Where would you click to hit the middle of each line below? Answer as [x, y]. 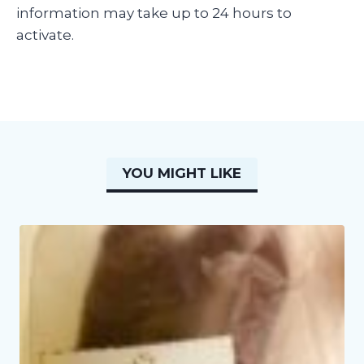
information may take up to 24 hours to [154, 13]
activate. [48, 35]
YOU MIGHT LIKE [182, 173]
